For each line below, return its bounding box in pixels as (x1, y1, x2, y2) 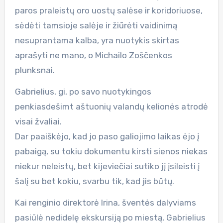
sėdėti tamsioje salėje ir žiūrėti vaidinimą (14, 20, 177, 30)
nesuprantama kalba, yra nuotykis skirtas (14, 35, 179, 45)
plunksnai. (14, 65, 55, 75)
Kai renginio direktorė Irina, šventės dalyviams (14, 197, 196, 208)
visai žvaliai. (14, 116, 62, 126)
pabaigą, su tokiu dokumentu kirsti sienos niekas (14, 146, 208, 156)
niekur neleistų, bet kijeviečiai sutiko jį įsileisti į (14, 161, 200, 171)
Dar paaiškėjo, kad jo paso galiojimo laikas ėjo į (14, 131, 199, 141)
